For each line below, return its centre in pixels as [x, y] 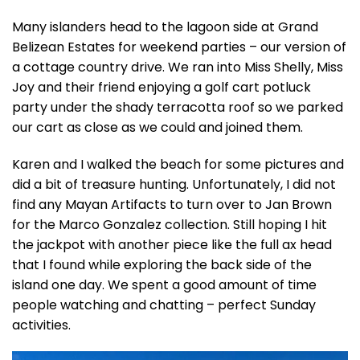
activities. [41, 325]
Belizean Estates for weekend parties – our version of [179, 47]
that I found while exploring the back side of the [162, 264]
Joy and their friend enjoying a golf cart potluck [162, 87]
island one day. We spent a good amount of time [164, 284]
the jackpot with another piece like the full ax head [172, 244]
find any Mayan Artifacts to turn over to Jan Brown [172, 204]
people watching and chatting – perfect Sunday [164, 305]
